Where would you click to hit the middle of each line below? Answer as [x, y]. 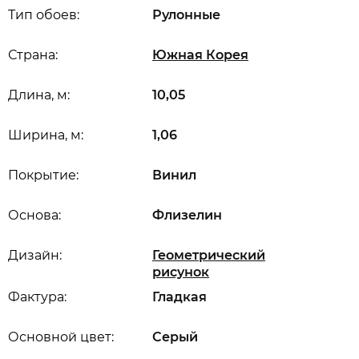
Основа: [34, 215]
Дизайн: [35, 255]
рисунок [181, 272]
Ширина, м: [46, 135]
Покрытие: [43, 175]
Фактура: [37, 297]
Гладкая [179, 297]
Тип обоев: [44, 15]
